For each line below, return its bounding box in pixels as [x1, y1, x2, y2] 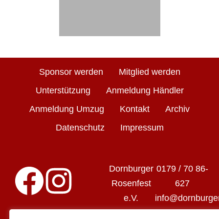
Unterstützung [35, 86, 90, 95]
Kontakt [120, 104, 150, 114]
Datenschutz [55, 123, 105, 132]
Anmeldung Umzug [29, 104, 104, 114]
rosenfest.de [158, 208, 207, 218]
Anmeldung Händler [106, 86, 184, 95]
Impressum [120, 123, 164, 132]
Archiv [165, 104, 190, 114]
